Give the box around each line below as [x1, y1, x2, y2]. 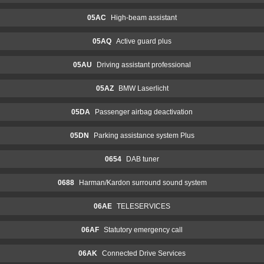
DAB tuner [126, 154, 159, 163]
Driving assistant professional [97, 60, 191, 69]
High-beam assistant [111, 13, 177, 22]
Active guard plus [116, 37, 171, 45]
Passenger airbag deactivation [95, 107, 193, 116]
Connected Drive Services [102, 249, 186, 258]
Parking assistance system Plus [93, 131, 194, 140]
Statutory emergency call [104, 225, 183, 234]
